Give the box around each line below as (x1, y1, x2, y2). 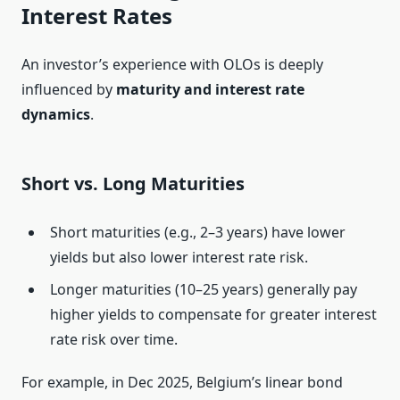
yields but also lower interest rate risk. (50, 247, 308, 268)
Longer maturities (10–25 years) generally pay (50, 279, 357, 300)
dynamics (21, 104, 90, 125)
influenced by (21, 79, 116, 100)
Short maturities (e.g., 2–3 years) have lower (50, 222, 346, 243)
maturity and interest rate (116, 79, 304, 100)
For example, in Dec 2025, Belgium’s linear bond (21, 372, 343, 393)
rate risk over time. (50, 329, 178, 350)
